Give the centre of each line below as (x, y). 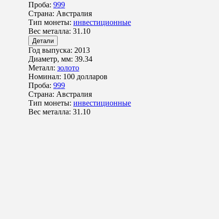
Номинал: (46, 77)
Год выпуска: (51, 50)
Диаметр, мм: (52, 59)
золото (68, 68)
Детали (43, 41)
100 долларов (85, 77)
